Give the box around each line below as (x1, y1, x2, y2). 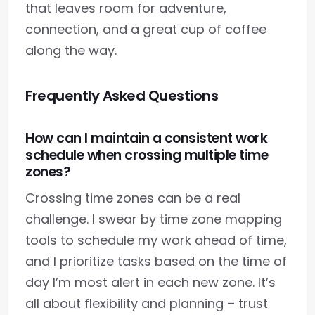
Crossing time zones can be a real (25, 189, 240, 207)
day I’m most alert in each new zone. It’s (25, 274, 276, 292)
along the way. (25, 41, 117, 60)
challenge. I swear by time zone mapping (25, 210, 282, 229)
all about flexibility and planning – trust (25, 295, 268, 313)
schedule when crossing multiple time (25, 146, 268, 165)
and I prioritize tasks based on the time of (25, 252, 287, 271)
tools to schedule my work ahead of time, (25, 231, 287, 250)
